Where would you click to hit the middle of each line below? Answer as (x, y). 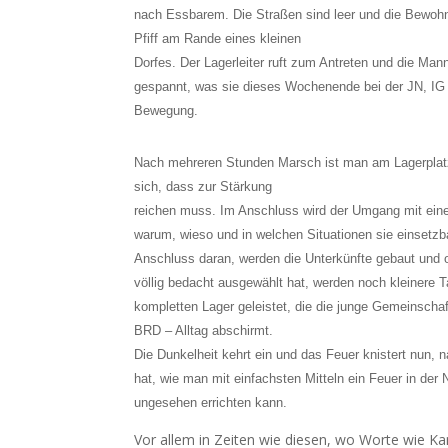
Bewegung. (166, 110)
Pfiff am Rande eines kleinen (218, 38)
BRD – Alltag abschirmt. (204, 330)
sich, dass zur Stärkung (203, 186)
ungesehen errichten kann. (211, 402)
